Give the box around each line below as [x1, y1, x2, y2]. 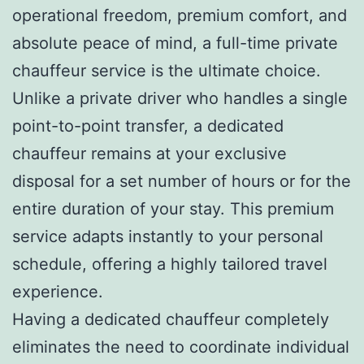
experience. [12, 281, 103, 301]
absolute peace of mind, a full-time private [12, 32, 338, 53]
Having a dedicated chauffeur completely [12, 309, 329, 329]
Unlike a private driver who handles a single [12, 88, 348, 108]
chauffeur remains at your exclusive [12, 143, 287, 163]
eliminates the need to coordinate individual [12, 336, 349, 357]
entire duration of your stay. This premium [12, 198, 334, 219]
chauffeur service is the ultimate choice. [12, 60, 321, 80]
